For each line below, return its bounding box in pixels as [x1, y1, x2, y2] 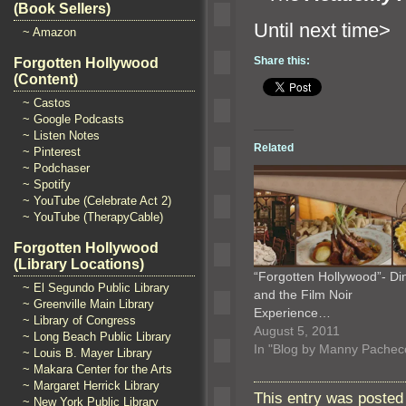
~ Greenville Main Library [23, 297, 154, 311]
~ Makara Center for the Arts [23, 362, 172, 376]
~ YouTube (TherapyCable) [23, 210, 163, 224]
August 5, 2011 [254, 323, 340, 338]
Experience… [254, 304, 331, 320]
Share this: [254, 53, 310, 67]
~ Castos [23, 96, 71, 110]
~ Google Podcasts [23, 112, 124, 126]
